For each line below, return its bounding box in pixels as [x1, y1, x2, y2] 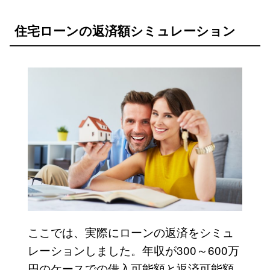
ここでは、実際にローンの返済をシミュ [27, 223, 234, 240]
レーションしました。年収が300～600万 [27, 241, 239, 258]
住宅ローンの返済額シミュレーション [14, 20, 236, 39]
